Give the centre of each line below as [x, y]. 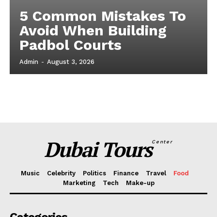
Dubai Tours [98, 149]
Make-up [140, 183]
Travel [156, 173]
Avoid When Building [93, 31]
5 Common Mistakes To [103, 16]
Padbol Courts [70, 45]
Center [162, 142]
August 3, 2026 [71, 62]
